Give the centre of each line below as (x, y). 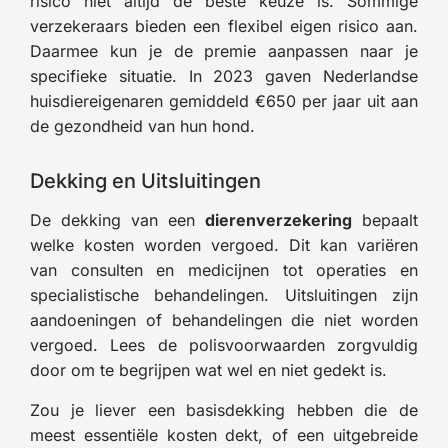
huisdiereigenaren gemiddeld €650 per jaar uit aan (224, 100)
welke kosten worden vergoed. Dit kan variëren (224, 244)
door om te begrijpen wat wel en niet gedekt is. (208, 369)
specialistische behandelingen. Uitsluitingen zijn (224, 294)
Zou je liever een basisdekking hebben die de (224, 409)
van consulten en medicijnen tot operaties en (224, 269)
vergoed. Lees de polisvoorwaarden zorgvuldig (224, 344)
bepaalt (385, 219)
